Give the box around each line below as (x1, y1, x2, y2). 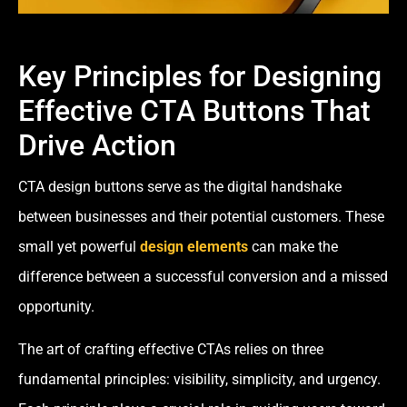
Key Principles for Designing (18, 58, 382, 94)
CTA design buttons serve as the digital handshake (18, 177, 342, 195)
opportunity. (18, 297, 94, 315)
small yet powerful (18, 237, 140, 255)
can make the (248, 237, 338, 255)
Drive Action (18, 127, 176, 163)
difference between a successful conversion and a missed (18, 267, 388, 285)
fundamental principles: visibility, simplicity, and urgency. (18, 371, 381, 389)
